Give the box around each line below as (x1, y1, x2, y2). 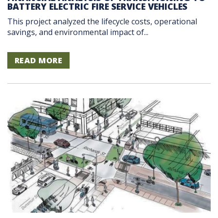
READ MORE (15, 55, 63, 66)
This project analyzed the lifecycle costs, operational (7, 16, 197, 27)
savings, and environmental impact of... (7, 27, 148, 38)
